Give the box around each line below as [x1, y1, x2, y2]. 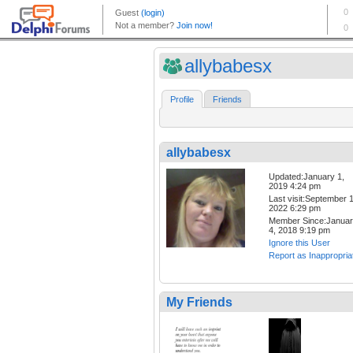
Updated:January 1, [269, 172, 344, 182]
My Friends [166, 295, 232, 310]
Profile [170, 95, 194, 105]
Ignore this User [269, 238, 330, 248]
